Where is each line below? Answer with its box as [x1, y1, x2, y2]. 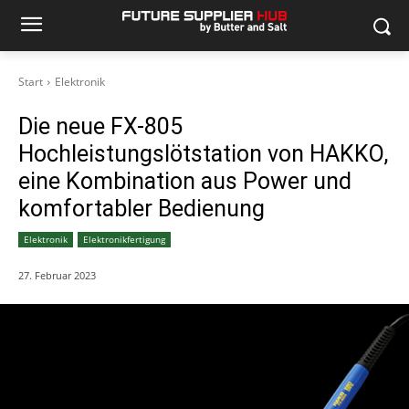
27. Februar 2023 [18, 268, 96, 283]
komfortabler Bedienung [18, 195, 265, 222]
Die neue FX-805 [18, 113, 183, 140]
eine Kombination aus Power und [18, 168, 351, 194]
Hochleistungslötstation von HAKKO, [18, 141, 388, 167]
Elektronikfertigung [83, 233, 165, 246]
